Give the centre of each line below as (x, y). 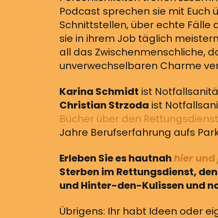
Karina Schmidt (99, 92)
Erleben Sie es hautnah (117, 158)
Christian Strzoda (104, 105)
